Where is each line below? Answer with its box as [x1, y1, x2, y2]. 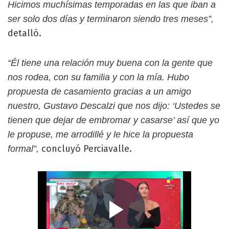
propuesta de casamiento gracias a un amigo [8, 86, 191, 97]
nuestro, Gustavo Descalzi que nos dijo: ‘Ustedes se [8, 100, 220, 111]
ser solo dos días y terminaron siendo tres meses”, [8, 13, 214, 24]
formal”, [8, 143, 39, 154]
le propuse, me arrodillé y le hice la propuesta [8, 129, 193, 140]
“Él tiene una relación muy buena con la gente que [8, 57, 213, 68]
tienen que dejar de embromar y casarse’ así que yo [8, 114, 219, 125]
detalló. [8, 27, 41, 39]
